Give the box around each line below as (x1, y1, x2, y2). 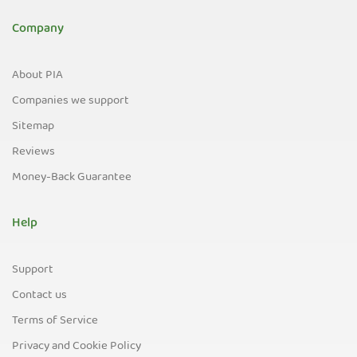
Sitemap (12, 116, 54, 137)
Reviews (12, 142, 55, 163)
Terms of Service (12, 311, 98, 331)
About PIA (12, 65, 63, 86)
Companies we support (12, 91, 129, 112)
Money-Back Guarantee (12, 167, 131, 188)
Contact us (12, 285, 67, 306)
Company (12, 18, 64, 41)
